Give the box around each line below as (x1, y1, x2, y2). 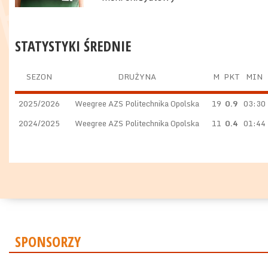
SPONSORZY (15, 232, 81, 251)
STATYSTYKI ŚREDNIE (15, 36, 131, 56)
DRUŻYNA (118, 70, 156, 83)
